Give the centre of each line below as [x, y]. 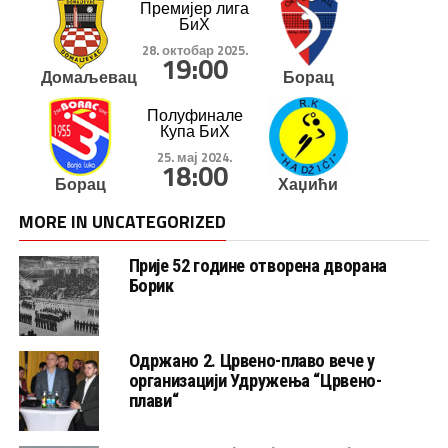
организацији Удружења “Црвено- [255, 381]
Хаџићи [308, 184]
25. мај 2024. [194, 157]
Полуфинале [194, 115]
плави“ [153, 401]
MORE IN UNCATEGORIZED [122, 222]
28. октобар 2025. [194, 49]
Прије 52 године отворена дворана [257, 266]
